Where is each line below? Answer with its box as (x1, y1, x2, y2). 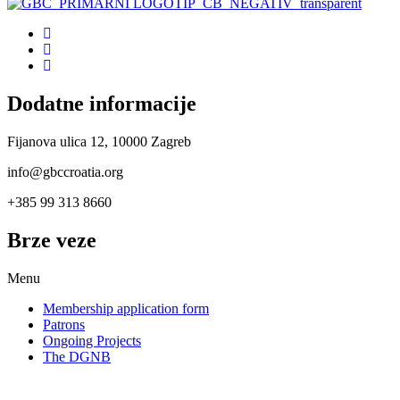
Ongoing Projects (43, 333, 141, 349)
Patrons (43, 317, 85, 333)
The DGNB (43, 349, 111, 365)
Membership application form (43, 301, 209, 317)
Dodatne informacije (7, 92, 196, 116)
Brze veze (7, 229, 96, 253)
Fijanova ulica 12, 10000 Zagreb (7, 134, 191, 150)
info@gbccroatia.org (7, 164, 123, 180)
